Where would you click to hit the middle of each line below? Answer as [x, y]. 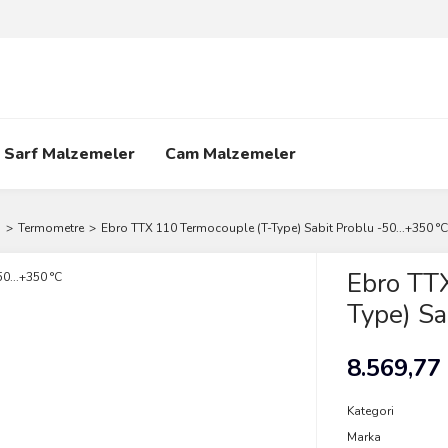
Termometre [51, 228]
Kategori [370, 411]
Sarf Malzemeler [69, 154]
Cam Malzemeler [230, 154]
